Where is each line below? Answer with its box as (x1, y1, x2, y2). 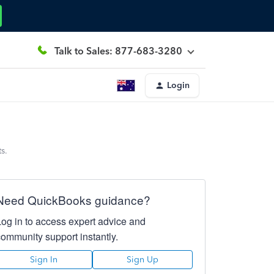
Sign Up (126, 254, 158, 265)
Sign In (30, 254, 58, 265)
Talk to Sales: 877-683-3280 (54, 45, 182, 57)
